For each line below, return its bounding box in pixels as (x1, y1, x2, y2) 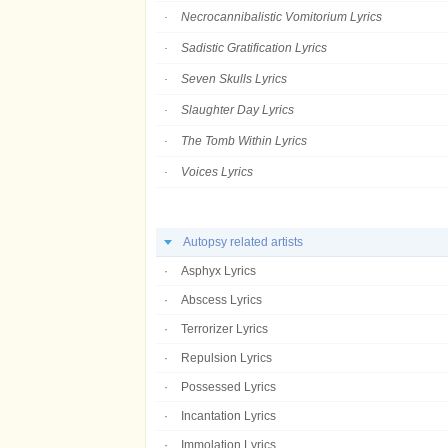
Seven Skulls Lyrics (181, 72, 287, 86)
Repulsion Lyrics (181, 351, 272, 365)
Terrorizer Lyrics (181, 322, 268, 336)
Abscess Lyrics (181, 293, 262, 307)
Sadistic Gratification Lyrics (181, 41, 327, 55)
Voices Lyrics (181, 165, 253, 179)
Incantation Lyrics (181, 409, 276, 423)
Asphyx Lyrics (181, 264, 256, 278)
